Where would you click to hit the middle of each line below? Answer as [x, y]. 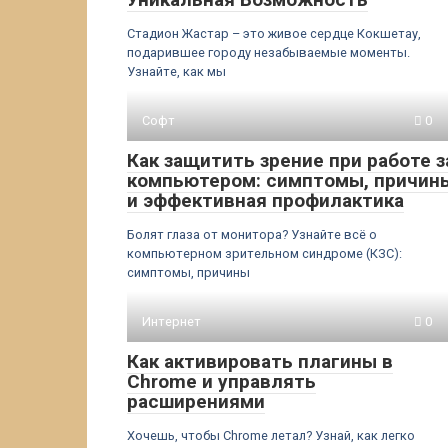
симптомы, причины [188, 272]
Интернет [171, 321]
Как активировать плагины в [260, 361]
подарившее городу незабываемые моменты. [268, 52]
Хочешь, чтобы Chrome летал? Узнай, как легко [271, 435]
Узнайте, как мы [176, 71]
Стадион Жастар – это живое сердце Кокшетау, [274, 33]
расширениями [196, 401]
